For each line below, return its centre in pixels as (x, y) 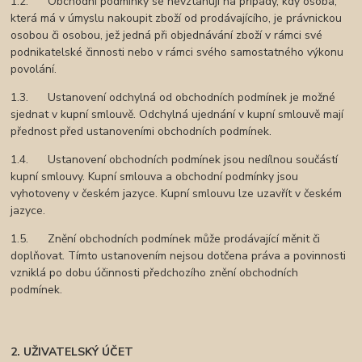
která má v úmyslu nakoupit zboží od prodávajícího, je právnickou (177, 19)
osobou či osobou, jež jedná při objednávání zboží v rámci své (167, 36)
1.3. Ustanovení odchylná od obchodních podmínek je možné (173, 98)
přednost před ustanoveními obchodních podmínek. (141, 132)
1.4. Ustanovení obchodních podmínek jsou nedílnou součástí (175, 160)
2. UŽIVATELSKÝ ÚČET (72, 352)
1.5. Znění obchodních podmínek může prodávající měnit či (166, 239)
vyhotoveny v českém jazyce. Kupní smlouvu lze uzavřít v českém (177, 194)
